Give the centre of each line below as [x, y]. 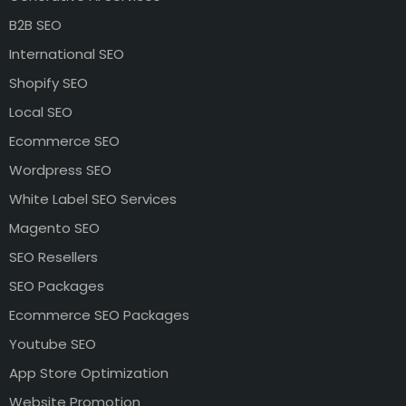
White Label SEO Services [93, 198]
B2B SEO [35, 24]
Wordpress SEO [60, 169]
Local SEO [41, 111]
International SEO [67, 53]
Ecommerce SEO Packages [99, 314]
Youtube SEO [53, 343]
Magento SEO [54, 227]
